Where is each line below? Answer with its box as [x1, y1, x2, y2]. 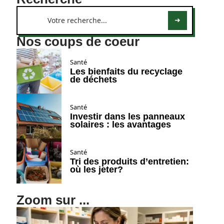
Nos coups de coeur [16, 34, 139, 48]
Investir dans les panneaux [69, 111, 185, 121]
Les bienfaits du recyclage [69, 66, 182, 76]
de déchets [69, 74, 117, 84]
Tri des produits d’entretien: [69, 156, 189, 166]
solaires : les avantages [69, 119, 171, 129]
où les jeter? [69, 164, 123, 174]
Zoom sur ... [16, 193, 89, 207]
